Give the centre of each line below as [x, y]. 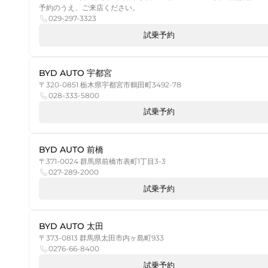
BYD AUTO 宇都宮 [75, 73]
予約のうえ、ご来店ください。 [89, 8]
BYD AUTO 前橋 [71, 149]
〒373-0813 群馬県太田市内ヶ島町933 [101, 238]
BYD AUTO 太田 [71, 226]
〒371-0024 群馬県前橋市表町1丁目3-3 [102, 161]
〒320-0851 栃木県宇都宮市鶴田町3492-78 [110, 84]
